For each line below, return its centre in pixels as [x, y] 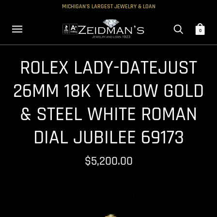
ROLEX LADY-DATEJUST [108, 68]
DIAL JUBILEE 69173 [108, 138]
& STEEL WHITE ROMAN [108, 115]
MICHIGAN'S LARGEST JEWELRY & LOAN [108, 7]
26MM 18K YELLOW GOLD [108, 91]
